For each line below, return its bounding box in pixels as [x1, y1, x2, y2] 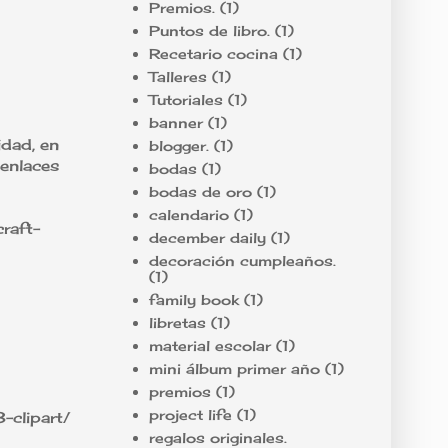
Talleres [148, 67, 207, 85]
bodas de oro [148, 182, 252, 200]
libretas [148, 313, 206, 331]
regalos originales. [148, 428, 287, 446]
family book [148, 290, 239, 308]
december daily [148, 228, 266, 246]
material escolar [148, 336, 271, 354]
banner [148, 113, 203, 131]
